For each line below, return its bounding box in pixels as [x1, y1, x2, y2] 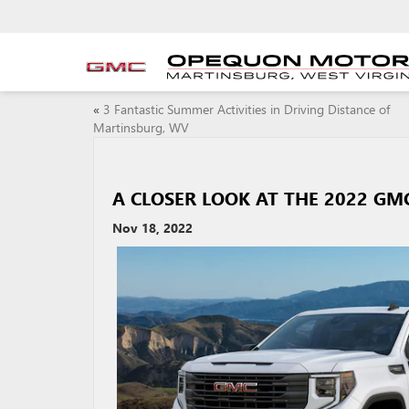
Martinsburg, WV [93, 119, 189, 136]
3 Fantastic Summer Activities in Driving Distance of [103, 100, 390, 118]
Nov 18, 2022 [112, 219, 193, 236]
